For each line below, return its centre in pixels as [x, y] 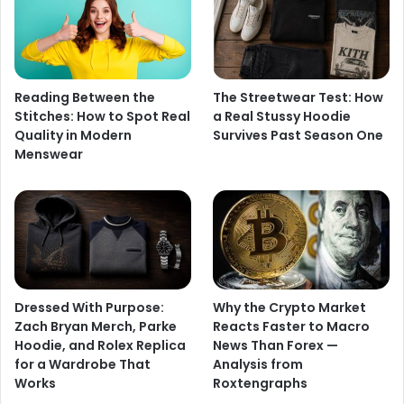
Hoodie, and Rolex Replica [100, 346]
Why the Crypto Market [290, 308]
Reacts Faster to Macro [292, 327]
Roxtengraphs [261, 384]
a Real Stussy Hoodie [282, 117]
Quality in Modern [73, 136]
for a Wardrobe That [83, 365]
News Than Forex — [276, 346]
